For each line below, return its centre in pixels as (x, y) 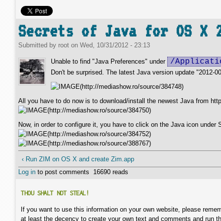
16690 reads (111, 172)
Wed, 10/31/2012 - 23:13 (115, 45)
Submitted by (38, 45)
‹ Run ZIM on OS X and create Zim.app (78, 159)
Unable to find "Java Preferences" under (109, 61)
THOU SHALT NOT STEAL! (55, 193)
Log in (27, 172)
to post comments (62, 172)
